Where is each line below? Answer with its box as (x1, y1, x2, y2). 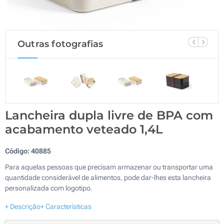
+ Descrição (5, 202, 40, 210)
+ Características (40, 202, 91, 210)
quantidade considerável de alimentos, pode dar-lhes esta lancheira (5, 173, 211, 181)
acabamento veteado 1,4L (5, 121, 162, 136)
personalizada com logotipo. (5, 183, 92, 192)
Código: (5, 146, 31, 155)
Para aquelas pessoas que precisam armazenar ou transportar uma (5, 162, 213, 171)
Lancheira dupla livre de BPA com (5, 107, 213, 122)
